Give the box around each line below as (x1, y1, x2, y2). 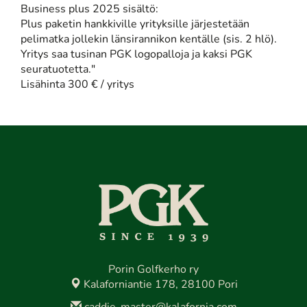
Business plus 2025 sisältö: (21, 3, 158, 15)
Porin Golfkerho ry (108, 265, 199, 276)
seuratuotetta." (21, 64, 95, 75)
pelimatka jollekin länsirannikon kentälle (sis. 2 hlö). (21, 34, 277, 45)
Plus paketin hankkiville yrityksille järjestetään (21, 19, 249, 30)
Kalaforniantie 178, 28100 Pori (80, 280, 238, 291)
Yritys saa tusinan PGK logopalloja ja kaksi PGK (21, 49, 252, 60)
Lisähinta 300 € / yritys (21, 79, 134, 90)
